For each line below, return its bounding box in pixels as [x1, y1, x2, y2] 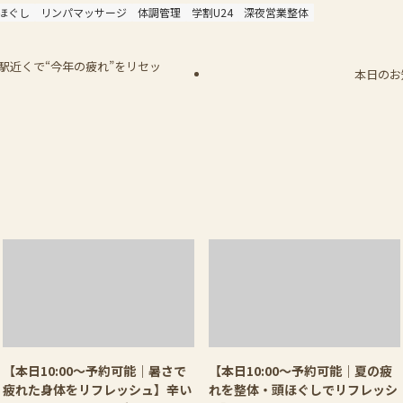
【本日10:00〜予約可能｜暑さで [3, 361, 186, 380]
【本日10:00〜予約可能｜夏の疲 [209, 361, 392, 380]
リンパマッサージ [40, 4, 127, 20]
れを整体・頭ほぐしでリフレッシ [209, 380, 398, 399]
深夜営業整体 [244, 4, 309, 20]
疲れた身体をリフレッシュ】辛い [3, 380, 192, 399]
